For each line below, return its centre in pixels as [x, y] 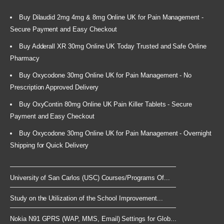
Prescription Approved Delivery [54, 87]
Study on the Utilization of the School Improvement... [86, 198]
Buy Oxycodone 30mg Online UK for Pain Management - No [105, 75]
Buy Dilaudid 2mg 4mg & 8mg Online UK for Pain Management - [111, 17]
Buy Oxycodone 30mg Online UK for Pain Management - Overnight [115, 133]
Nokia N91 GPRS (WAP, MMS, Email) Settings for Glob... [93, 219]
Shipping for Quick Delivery [49, 145]
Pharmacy [25, 58]
